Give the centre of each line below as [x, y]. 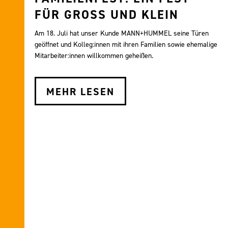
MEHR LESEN [80, 91]
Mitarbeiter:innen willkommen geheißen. [94, 55]
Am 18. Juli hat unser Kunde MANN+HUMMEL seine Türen [122, 33]
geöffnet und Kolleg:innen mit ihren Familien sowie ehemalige [126, 44]
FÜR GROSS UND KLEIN [102, 15]
